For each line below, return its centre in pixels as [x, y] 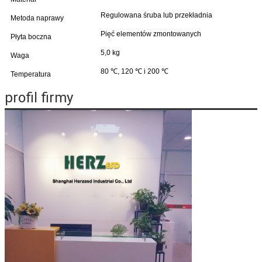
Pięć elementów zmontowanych [151, 34]
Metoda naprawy [37, 18]
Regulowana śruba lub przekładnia [156, 15]
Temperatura [31, 74]
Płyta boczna [31, 37]
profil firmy [39, 97]
